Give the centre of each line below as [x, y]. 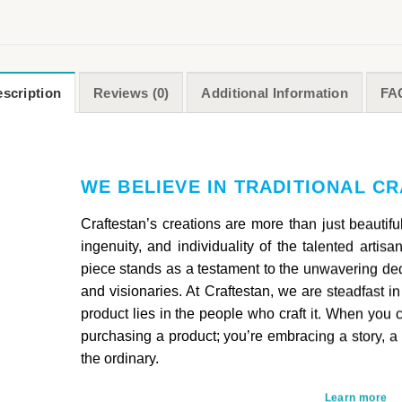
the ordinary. [119, 358]
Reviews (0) [131, 93]
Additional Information [275, 93]
